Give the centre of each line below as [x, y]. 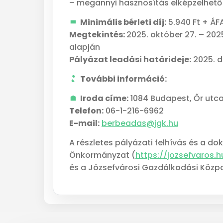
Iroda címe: [104, 98]
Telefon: [86, 111]
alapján [85, 47]
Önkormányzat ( [102, 155]
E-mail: [84, 123]
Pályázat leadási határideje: [130, 59]
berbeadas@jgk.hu [140, 123]
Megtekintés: [98, 35]
